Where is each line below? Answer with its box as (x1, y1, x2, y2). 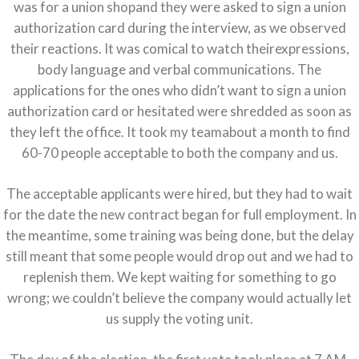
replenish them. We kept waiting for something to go (22, 268, 337, 286)
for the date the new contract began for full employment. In (2, 206, 357, 224)
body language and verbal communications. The (38, 61, 321, 79)
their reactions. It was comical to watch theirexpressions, (10, 40, 349, 58)
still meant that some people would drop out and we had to (6, 248, 353, 265)
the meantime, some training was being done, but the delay (5, 227, 354, 244)
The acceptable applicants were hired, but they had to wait (6, 185, 353, 203)
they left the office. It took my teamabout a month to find (9, 123, 350, 141)
